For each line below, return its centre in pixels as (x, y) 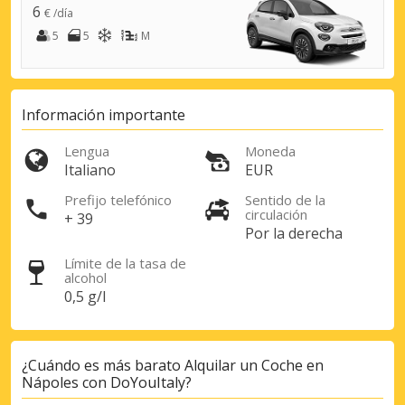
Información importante (104, 114)
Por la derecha (294, 233)
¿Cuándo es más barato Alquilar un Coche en (173, 366)
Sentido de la (285, 199)
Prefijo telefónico (118, 199)
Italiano (90, 170)
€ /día (59, 14)
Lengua (87, 151)
